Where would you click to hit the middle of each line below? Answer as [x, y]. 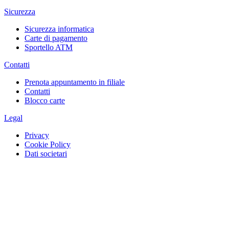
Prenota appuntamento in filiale [75, 82]
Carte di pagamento [56, 38]
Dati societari [46, 154]
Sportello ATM [49, 47]
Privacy [37, 135]
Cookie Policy [48, 144]
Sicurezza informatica [59, 29]
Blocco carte [45, 100]
